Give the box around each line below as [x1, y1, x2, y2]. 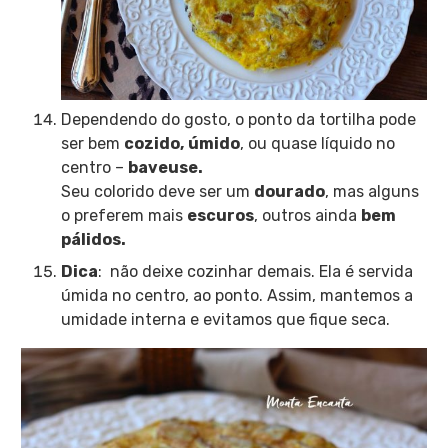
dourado [253, 181, 325, 201]
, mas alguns [324, 181, 419, 201]
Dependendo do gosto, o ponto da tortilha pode [60, 109, 416, 129]
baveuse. [127, 157, 203, 177]
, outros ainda [253, 205, 361, 225]
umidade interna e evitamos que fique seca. [60, 309, 390, 329]
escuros [186, 205, 254, 225]
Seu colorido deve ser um [60, 181, 254, 201]
